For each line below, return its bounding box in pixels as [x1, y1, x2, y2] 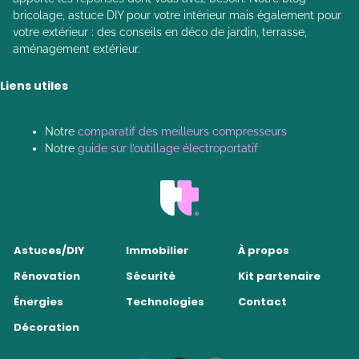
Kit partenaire [238, 268, 321, 284]
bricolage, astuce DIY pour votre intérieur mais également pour [13, 8, 341, 22]
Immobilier [126, 243, 189, 259]
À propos [238, 243, 290, 259]
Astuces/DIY [14, 243, 85, 259]
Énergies [14, 294, 63, 310]
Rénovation [14, 268, 80, 284]
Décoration [14, 320, 79, 336]
